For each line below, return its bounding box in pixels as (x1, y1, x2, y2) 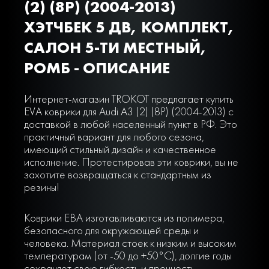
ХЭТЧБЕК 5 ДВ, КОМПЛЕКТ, (23, 17, 235, 38)
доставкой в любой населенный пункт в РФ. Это (23, 116, 237, 132)
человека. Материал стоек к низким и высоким (23, 235, 236, 251)
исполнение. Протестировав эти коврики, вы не (23, 154, 238, 170)
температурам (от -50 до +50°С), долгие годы (23, 248, 232, 264)
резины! (23, 180, 59, 195)
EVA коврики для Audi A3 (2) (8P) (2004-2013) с (23, 104, 234, 119)
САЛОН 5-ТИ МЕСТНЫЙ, (23, 37, 207, 58)
